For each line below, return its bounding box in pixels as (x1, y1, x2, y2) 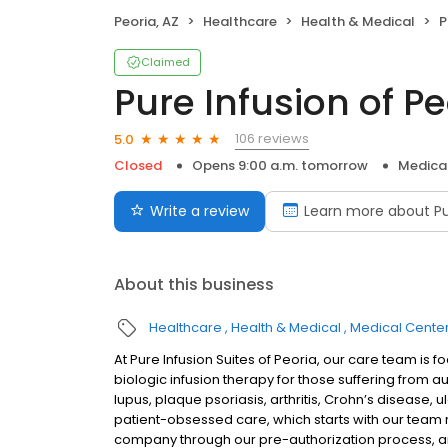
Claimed (141, 54, 190, 71)
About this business (114, 273, 274, 297)
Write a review (150, 201, 249, 222)
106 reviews (235, 129, 309, 149)
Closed (114, 156, 162, 176)
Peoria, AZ (114, 12, 179, 32)
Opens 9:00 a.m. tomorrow (192, 156, 368, 176)
